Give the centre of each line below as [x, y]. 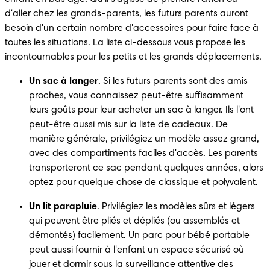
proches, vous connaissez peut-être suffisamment [136, 96]
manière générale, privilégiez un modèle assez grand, [144, 139]
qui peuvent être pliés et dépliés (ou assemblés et [134, 221]
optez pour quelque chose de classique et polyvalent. [143, 182]
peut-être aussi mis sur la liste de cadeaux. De [128, 124]
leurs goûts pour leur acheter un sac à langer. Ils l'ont [141, 110]
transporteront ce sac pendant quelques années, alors [146, 168]
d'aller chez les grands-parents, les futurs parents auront [127, 14]
